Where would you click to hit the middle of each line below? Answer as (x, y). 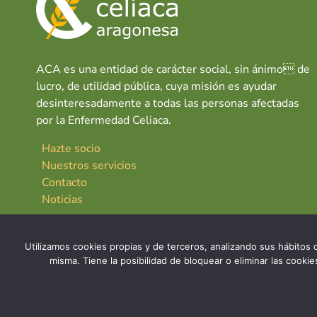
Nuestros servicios (89, 165)
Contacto (64, 182)
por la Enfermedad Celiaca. (104, 120)
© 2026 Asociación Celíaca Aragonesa (128, 295)
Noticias (62, 199)
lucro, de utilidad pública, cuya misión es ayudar (156, 86)
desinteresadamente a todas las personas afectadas (168, 103)
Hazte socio (71, 148)
